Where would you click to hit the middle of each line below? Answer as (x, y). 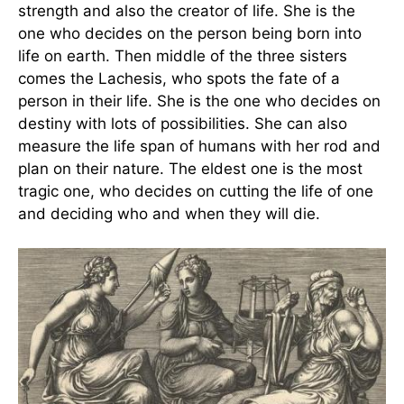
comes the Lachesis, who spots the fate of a (179, 78)
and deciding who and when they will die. (169, 213)
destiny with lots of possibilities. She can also (183, 123)
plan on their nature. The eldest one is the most (190, 168)
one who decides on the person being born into (190, 33)
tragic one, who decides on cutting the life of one (196, 191)
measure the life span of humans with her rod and (199, 146)
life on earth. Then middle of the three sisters (183, 55)
